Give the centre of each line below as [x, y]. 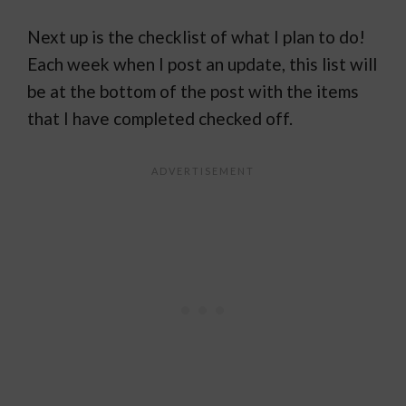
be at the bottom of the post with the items [193, 91]
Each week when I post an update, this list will [202, 63]
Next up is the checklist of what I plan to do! [196, 36]
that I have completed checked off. [160, 118]
